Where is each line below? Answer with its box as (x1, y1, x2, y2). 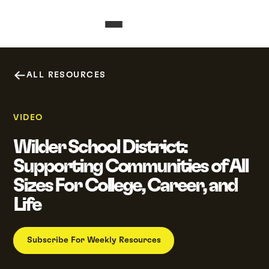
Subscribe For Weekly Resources (26, 236, 161, 245)
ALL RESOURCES (26, 70, 106, 79)
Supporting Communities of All (13, 156, 248, 176)
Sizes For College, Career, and (13, 175, 237, 195)
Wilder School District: (13, 137, 187, 157)
